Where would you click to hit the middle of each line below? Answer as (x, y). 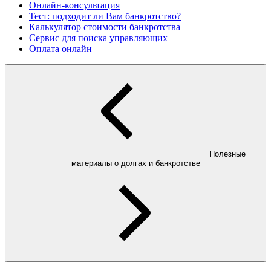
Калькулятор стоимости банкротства (105, 27)
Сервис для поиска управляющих (98, 38)
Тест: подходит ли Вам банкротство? (105, 16)
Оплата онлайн (60, 49)
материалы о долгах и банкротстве (135, 163)
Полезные (227, 154)
